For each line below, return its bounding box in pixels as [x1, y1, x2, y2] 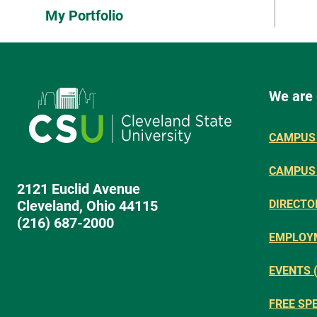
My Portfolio [45, 7, 123, 24]
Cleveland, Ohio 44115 [17, 197, 158, 214]
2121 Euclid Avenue [17, 180, 140, 197]
